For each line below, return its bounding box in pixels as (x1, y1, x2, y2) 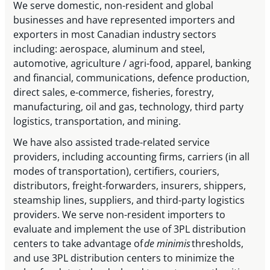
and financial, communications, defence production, (13, 71, 250, 85)
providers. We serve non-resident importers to (13, 207, 226, 221)
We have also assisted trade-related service (13, 135, 210, 149)
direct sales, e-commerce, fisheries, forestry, (13, 86, 215, 99)
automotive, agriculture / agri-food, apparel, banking (13, 57, 252, 71)
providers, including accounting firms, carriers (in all (13, 149, 250, 163)
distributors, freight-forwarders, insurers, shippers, (13, 178, 246, 192)
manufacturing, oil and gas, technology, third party (13, 100, 244, 114)
